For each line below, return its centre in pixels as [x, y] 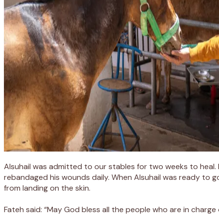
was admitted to [63, 166]
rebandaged [27, 177]
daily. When [113, 177]
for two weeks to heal [175, 166]
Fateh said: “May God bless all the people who [87, 209]
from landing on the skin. [47, 188]
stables [121, 166]
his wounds [71, 177]
